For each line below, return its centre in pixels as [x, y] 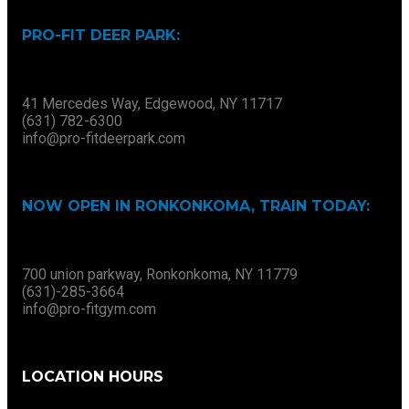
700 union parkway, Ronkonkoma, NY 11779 [160, 275]
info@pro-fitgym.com [89, 309]
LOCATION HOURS [93, 377]
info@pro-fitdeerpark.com [104, 139]
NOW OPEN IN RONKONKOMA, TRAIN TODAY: [196, 206]
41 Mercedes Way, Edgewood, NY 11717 [152, 104]
